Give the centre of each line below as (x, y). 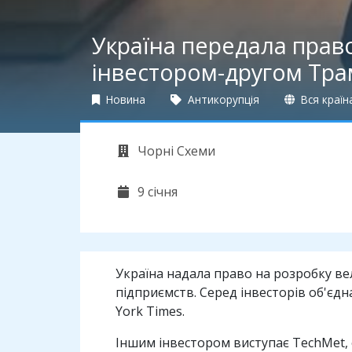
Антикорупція (222, 100)
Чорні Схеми (175, 151)
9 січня (156, 192)
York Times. (150, 312)
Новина (124, 100)
